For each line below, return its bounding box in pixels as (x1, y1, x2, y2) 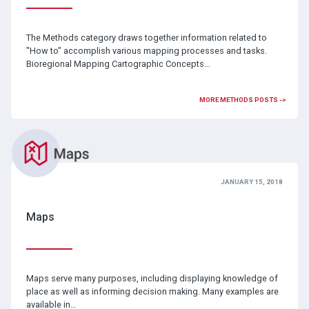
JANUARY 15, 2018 (221, 178, 283, 186)
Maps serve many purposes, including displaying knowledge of (26, 273, 278, 284)
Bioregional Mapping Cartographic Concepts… (26, 58, 210, 69)
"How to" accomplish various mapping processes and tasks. (26, 45, 267, 56)
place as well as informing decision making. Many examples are (26, 286, 279, 297)
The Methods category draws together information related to (26, 32, 267, 43)
